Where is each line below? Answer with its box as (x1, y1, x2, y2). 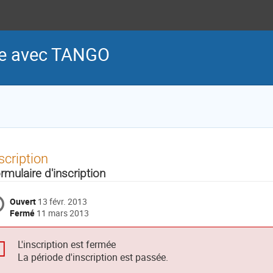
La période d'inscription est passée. (17, 250, 168, 264)
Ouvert (9, 195, 38, 207)
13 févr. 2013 (37, 195, 87, 207)
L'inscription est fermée (17, 238, 116, 251)
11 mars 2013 (36, 207, 89, 219)
